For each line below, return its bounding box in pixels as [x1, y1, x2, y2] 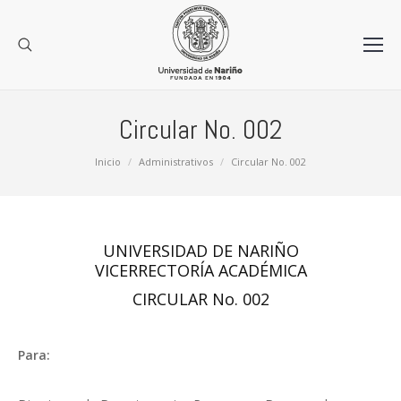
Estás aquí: [18, 152, 80, 169]
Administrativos [139, 155, 213, 168]
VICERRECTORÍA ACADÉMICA [94, 260, 307, 281]
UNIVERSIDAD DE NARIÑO [102, 240, 299, 261]
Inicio [95, 155, 121, 168]
